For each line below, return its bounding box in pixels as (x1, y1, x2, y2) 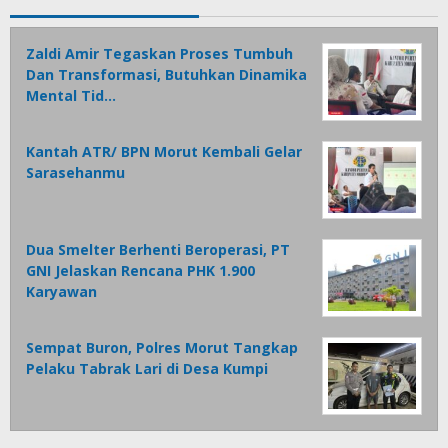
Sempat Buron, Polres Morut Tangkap (26, 338, 298, 358)
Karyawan (26, 282, 97, 302)
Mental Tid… (26, 86, 116, 106)
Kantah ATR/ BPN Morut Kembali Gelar (26, 142, 302, 162)
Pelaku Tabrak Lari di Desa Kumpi (26, 359, 268, 379)
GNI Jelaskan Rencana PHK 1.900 (26, 261, 255, 281)
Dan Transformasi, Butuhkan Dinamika (26, 65, 307, 85)
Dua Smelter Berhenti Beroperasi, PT (26, 240, 290, 260)
